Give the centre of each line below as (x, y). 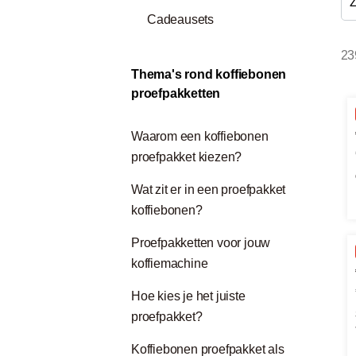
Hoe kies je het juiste (188, 296)
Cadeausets (180, 19)
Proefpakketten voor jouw (201, 243)
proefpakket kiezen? (187, 157)
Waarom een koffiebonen (200, 136)
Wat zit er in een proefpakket (209, 190)
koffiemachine (170, 263)
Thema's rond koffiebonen (209, 74)
